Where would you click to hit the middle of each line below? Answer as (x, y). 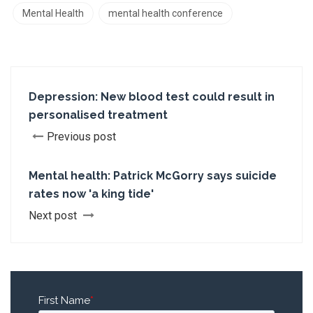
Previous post (81, 137)
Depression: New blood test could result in (152, 97)
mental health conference (166, 13)
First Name (64, 300)
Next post (54, 216)
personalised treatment (98, 115)
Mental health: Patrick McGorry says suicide (153, 176)
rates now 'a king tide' (91, 194)
